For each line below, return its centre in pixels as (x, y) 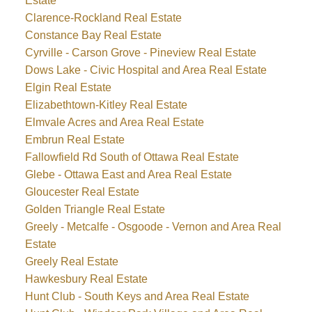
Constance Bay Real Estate (93, 36)
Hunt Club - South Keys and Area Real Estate (137, 297)
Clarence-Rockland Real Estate (103, 18)
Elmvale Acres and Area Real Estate (114, 123)
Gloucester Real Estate (82, 192)
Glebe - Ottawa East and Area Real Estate (128, 175)
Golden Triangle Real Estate (95, 210)
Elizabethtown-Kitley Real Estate (106, 105)
